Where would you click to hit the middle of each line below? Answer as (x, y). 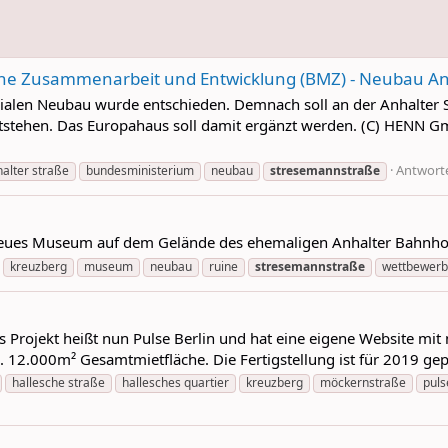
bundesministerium (140, 170)
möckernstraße (363, 383)
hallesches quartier (175, 383)
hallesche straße (58, 383)
